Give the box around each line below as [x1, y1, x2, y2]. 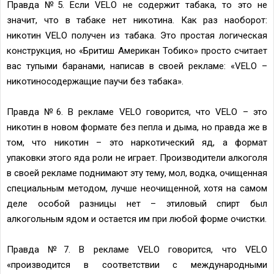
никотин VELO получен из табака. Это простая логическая [7, 29, 267, 41]
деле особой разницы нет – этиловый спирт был [7, 198, 267, 209]
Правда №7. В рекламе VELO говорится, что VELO [7, 243, 267, 255]
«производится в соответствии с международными [7, 259, 267, 270]
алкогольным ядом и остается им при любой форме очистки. [7, 213, 267, 224]
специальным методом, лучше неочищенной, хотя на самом [7, 182, 267, 194]
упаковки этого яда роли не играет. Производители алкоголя [7, 152, 267, 163]
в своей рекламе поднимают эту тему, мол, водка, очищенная [7, 167, 267, 179]
